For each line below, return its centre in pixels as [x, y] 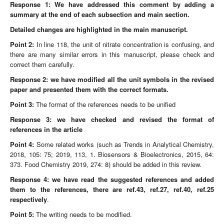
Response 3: [31, 119]
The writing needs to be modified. [83, 214]
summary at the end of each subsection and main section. [100, 14]
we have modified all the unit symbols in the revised [132, 79]
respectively [28, 199]
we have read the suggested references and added [133, 179]
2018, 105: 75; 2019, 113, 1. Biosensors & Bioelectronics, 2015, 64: [112, 154]
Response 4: [30, 179]
